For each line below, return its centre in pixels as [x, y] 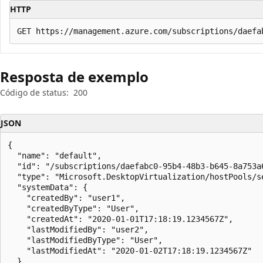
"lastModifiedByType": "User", [85, 240]
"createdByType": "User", [73, 208]
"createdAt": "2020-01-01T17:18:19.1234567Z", [120, 219]
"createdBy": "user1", [66, 198]
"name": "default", [55, 155]
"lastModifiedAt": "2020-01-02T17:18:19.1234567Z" [130, 250]
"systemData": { [48, 187]
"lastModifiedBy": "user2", [78, 229]
